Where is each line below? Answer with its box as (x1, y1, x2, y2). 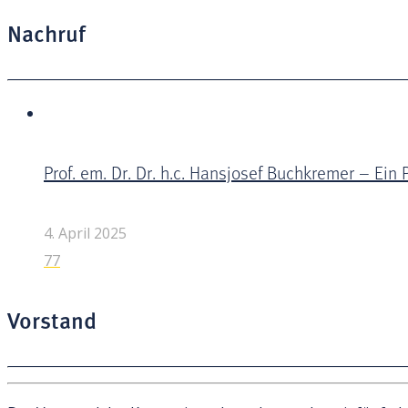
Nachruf (7, 15, 86, 49)
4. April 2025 (44, 222, 127, 243)
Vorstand (7, 303, 97, 337)
